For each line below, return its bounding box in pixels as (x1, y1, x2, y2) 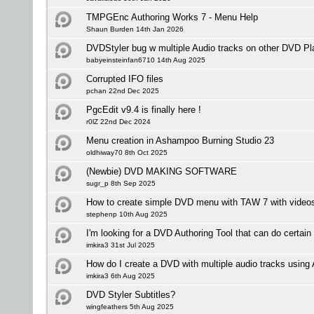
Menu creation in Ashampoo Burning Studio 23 (86, 135, 274, 146)
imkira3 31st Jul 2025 (86, 241, 155, 249)
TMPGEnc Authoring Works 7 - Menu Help (86, 12, 258, 22)
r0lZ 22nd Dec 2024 (86, 118, 151, 125)
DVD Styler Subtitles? (86, 289, 175, 300)
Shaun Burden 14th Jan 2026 (86, 25, 184, 33)
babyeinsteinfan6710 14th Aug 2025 (86, 56, 205, 64)
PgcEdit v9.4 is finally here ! (86, 104, 201, 115)
